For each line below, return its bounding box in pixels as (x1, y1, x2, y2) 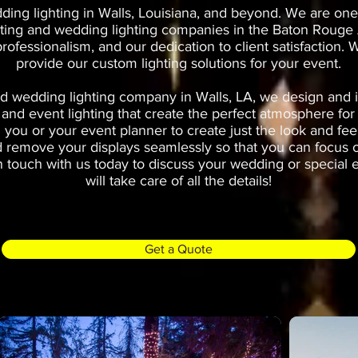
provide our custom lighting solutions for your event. (16, 55, 341, 71)
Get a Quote (145, 242, 213, 256)
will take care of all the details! (86, 173, 272, 189)
